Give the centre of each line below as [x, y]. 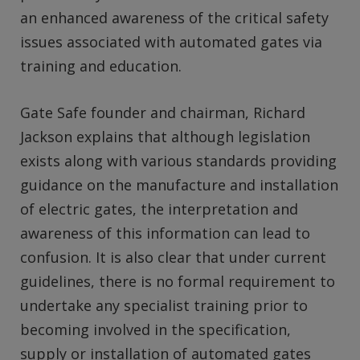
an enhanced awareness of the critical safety [174, 18]
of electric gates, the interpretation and [159, 209]
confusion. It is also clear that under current [173, 257]
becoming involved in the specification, [155, 329]
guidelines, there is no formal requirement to [178, 281]
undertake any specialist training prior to [164, 305]
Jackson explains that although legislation [165, 136]
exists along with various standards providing [178, 160]
